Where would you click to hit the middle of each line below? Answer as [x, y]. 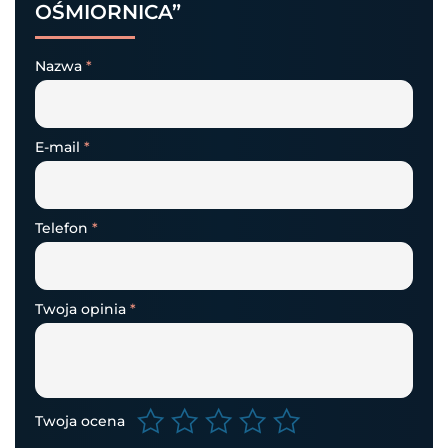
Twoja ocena [80, 420]
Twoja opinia [82, 308]
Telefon [63, 227]
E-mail [59, 146]
